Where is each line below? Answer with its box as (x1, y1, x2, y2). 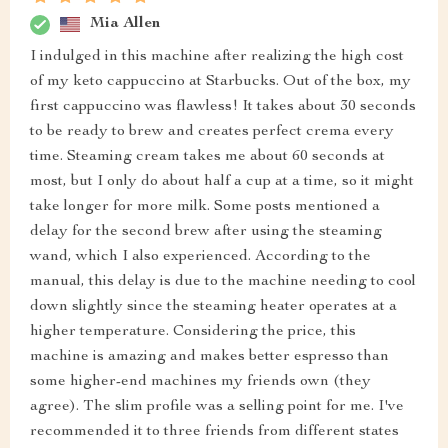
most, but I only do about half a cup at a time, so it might (30, 173, 414, 190)
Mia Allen (90, 16, 160, 33)
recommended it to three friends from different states (30, 423, 399, 440)
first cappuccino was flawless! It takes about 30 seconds (30, 98, 416, 115)
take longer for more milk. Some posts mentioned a (30, 198, 380, 215)
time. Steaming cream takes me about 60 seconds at (30, 148, 385, 165)
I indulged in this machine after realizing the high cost (30, 48, 404, 65)
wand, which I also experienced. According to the (30, 248, 371, 265)
